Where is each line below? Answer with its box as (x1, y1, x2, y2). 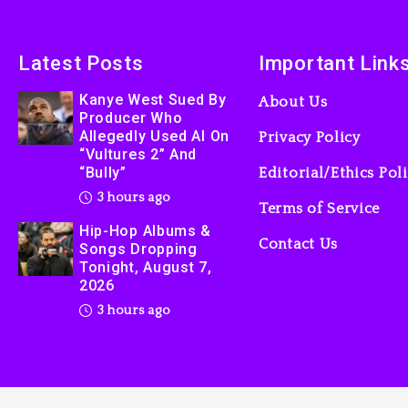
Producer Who (78, 108, 183, 127)
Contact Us (259, 235, 338, 252)
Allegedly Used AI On (78, 127, 229, 145)
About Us (259, 93, 328, 110)
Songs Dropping (78, 240, 198, 258)
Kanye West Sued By (78, 90, 227, 108)
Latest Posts (18, 51, 144, 75)
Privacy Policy (259, 128, 361, 146)
